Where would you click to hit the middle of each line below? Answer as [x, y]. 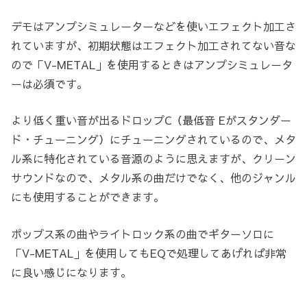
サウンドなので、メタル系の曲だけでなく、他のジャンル [153, 178]
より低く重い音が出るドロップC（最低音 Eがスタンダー [151, 120]
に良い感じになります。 [71, 272]
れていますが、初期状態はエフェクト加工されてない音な [153, 45]
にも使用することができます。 [88, 197]
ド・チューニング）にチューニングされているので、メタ [153, 139]
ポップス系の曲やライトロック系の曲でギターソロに [143, 234]
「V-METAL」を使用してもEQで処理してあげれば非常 [149, 253]
